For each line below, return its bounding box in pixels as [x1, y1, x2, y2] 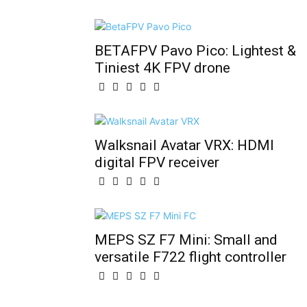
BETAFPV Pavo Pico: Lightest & [95, 42, 296, 59]
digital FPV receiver [95, 154, 219, 171]
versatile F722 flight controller [95, 249, 286, 265]
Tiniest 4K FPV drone [95, 60, 230, 76]
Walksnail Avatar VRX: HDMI [95, 137, 274, 153]
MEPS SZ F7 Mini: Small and [95, 232, 278, 248]
